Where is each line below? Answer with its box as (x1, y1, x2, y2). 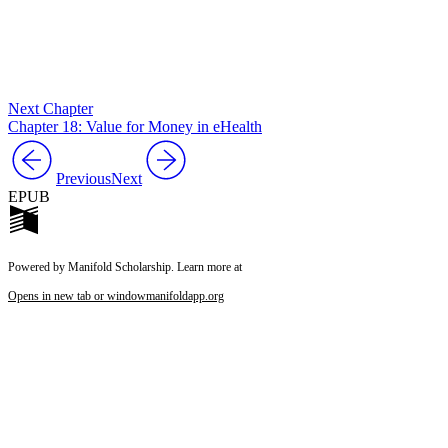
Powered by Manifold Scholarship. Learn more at (8, 260, 242, 275)
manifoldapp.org (146, 289, 224, 304)
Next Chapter (8, 100, 93, 118)
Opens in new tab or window (8, 289, 146, 304)
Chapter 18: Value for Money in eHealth (8, 118, 262, 136)
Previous (56, 170, 111, 188)
